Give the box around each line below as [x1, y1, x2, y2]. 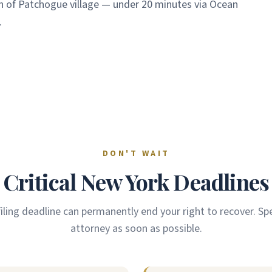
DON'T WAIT [102, 148, 170, 160]
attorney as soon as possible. [70, 221, 202, 236]
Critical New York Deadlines [2, 167, 270, 196]
